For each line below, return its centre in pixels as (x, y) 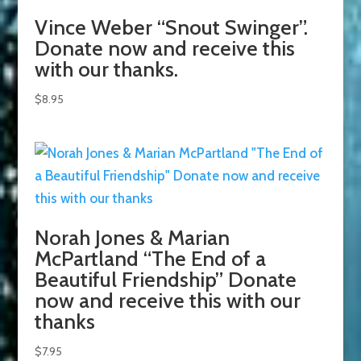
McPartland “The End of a (150, 259)
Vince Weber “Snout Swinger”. (171, 27)
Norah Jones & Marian (132, 238)
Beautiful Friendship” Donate (165, 280)
